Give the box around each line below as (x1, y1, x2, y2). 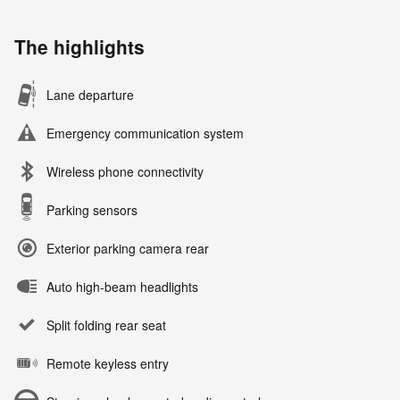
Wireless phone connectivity (46, 162, 204, 181)
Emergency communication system (46, 124, 244, 143)
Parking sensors (46, 201, 137, 220)
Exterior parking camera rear (46, 239, 209, 258)
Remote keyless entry (46, 354, 169, 373)
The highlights (14, 33, 145, 61)
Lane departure (46, 86, 134, 104)
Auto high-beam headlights (46, 278, 198, 296)
